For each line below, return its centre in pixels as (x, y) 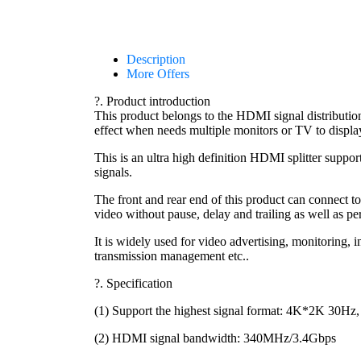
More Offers (158, 74)
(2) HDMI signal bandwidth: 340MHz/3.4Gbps (215, 338)
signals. (113, 172)
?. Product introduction (152, 102)
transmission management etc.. (172, 256)
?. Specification (133, 284)
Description (156, 60)
